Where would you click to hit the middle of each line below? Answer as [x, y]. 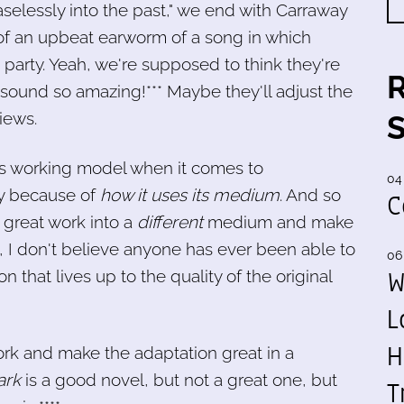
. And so [310, 194]
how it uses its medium [190, 194]
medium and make [278, 221]
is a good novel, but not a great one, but [179, 379]
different [170, 221]
